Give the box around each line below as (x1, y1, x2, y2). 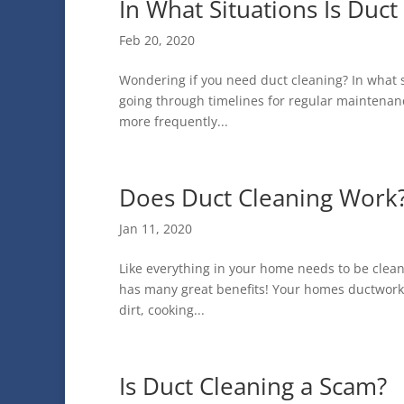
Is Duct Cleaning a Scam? (119, 370, 387, 402)
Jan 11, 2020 (119, 220, 192, 237)
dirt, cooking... (119, 301, 205, 318)
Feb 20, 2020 (119, 32, 195, 49)
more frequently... (119, 113, 228, 130)
